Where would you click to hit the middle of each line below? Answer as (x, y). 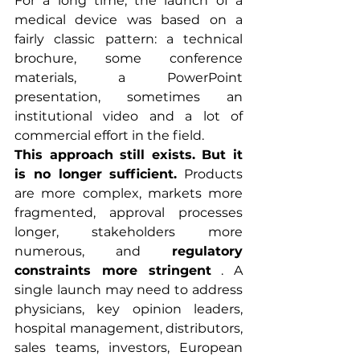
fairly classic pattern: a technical (129, 39)
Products (210, 174)
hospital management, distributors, (129, 328)
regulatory (207, 251)
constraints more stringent (113, 270)
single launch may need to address (129, 289)
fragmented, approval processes (129, 212)
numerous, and (93, 251)
